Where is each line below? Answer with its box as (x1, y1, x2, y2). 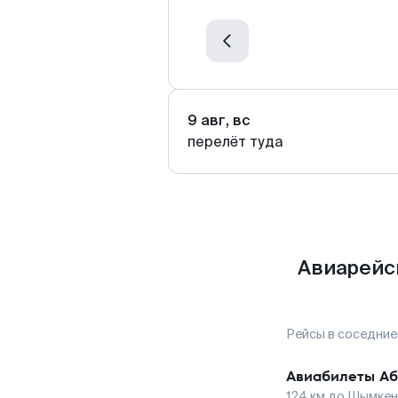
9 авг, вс (187, 111, 251, 130)
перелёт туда (187, 132, 283, 151)
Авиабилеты (286, 366, 375, 386)
